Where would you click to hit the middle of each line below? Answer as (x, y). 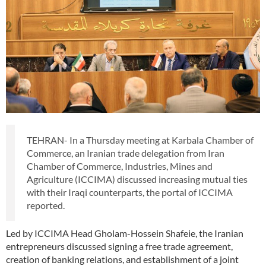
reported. (46, 205)
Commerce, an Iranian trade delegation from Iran (126, 153)
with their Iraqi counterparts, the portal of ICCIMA (130, 192)
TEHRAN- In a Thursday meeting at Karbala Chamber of (140, 140)
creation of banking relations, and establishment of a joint (122, 259)
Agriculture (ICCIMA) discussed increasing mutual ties (137, 179)
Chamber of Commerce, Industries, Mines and (120, 166)
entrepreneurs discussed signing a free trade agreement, (119, 246)
